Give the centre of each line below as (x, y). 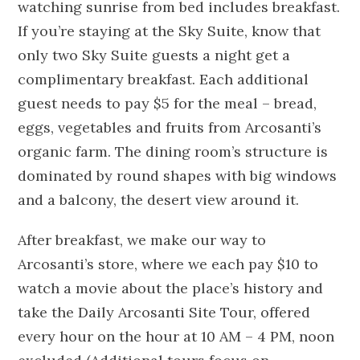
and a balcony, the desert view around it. (159, 199)
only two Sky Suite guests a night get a (154, 55)
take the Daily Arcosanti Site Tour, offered (164, 312)
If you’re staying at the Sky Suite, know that (170, 31)
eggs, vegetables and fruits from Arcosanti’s (170, 127)
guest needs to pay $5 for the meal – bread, (168, 103)
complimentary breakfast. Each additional (164, 79)
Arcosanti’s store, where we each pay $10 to (168, 264)
